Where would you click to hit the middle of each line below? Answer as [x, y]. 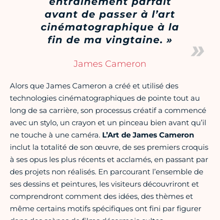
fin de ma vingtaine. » [110, 40]
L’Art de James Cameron [148, 135]
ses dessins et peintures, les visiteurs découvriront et [104, 184]
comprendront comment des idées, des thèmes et [101, 196]
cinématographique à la [110, 27]
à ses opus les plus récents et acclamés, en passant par [109, 159]
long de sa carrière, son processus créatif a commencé [108, 110]
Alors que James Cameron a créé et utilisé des [94, 85]
